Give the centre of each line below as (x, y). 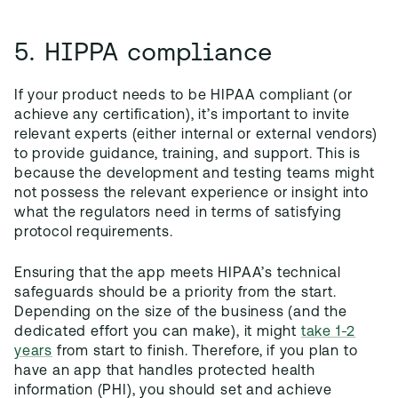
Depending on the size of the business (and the (181, 313)
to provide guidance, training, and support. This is (187, 155)
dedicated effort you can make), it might (158, 332)
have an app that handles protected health (165, 371)
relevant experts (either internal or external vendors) (196, 135)
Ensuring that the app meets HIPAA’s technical (178, 274)
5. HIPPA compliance (143, 52)
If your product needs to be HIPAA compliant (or (183, 96)
